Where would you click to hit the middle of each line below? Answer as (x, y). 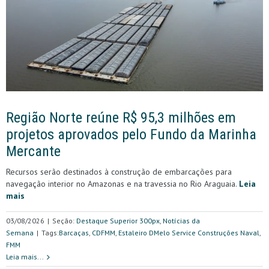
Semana (20, 232)
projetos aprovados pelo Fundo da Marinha (131, 134)
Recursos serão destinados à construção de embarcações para (119, 171)
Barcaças (74, 232)
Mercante (33, 151)
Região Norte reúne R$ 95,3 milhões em (121, 117)
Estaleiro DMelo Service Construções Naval (189, 232)
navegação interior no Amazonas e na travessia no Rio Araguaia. (122, 183)
